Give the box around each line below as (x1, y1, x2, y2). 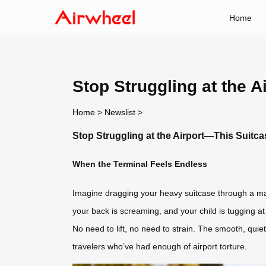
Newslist (104, 107, 135, 117)
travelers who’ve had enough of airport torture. (72, 242, 247, 252)
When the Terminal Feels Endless (72, 159, 207, 169)
